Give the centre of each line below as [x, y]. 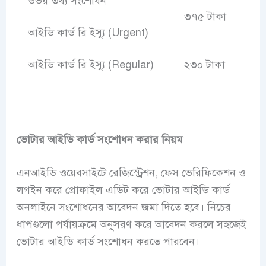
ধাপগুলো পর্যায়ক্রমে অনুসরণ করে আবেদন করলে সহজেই [131, 225]
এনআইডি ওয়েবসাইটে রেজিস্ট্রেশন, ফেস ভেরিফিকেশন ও [131, 173]
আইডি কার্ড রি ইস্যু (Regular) [91, 64]
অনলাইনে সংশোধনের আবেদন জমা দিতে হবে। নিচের [123, 208]
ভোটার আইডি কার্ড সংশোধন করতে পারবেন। [108, 242]
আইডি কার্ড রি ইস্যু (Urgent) [88, 32]
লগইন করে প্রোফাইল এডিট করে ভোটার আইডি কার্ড [123, 190]
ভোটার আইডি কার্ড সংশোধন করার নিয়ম [99, 140]
